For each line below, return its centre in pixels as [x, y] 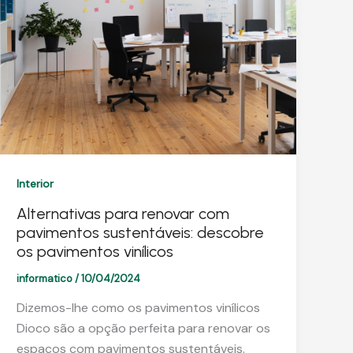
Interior [35, 183]
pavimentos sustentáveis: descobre [141, 232]
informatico [46, 278]
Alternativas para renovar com [123, 213]
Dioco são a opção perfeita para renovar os [144, 329]
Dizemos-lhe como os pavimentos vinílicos [139, 308]
